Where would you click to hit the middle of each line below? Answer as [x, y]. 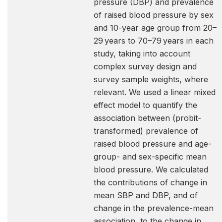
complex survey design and [145, 66]
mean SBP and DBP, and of [146, 195]
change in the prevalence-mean [154, 208]
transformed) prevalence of [146, 131]
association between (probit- [147, 118]
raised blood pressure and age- [153, 144]
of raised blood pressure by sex [154, 15]
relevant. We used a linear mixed [155, 92]
